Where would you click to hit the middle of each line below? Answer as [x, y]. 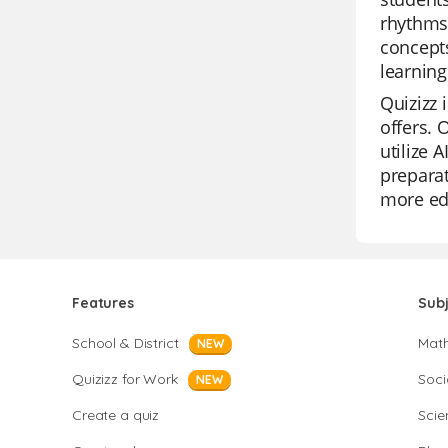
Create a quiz [116, 415]
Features [103, 303]
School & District [125, 343]
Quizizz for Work [125, 379]
